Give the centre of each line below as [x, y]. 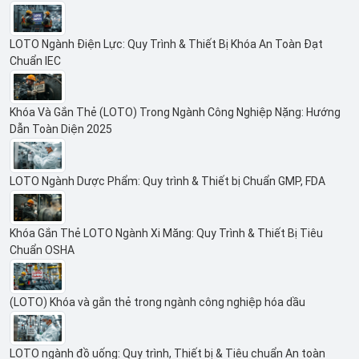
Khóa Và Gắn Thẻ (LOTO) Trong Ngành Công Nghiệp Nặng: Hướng [175, 113]
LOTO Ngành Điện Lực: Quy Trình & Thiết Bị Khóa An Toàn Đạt [166, 44]
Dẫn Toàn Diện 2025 [61, 129]
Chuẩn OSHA [42, 250]
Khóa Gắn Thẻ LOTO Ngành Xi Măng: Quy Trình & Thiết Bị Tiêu [166, 233]
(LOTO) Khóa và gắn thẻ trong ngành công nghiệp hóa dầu [157, 302]
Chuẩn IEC [35, 61]
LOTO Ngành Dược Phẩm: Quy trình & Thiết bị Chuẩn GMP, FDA [167, 181]
